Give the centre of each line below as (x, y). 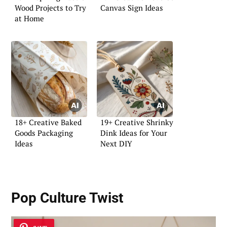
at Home (29, 18)
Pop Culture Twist (67, 198)
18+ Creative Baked (48, 122)
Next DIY (116, 144)
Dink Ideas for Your (134, 133)
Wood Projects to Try (50, 7)
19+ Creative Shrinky (137, 122)
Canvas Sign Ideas (132, 7)
